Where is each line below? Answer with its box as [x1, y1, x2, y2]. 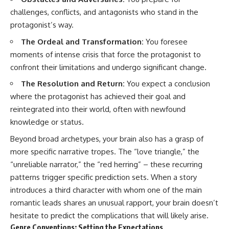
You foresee [144, 36, 188, 47]
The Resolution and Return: [21, 79, 125, 89]
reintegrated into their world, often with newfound [10, 104, 186, 114]
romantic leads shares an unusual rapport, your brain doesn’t [10, 197, 218, 208]
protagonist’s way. [10, 20, 74, 30]
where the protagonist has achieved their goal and [10, 91, 186, 102]
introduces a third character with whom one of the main [10, 185, 202, 195]
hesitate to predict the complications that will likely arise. [10, 210, 209, 220]
